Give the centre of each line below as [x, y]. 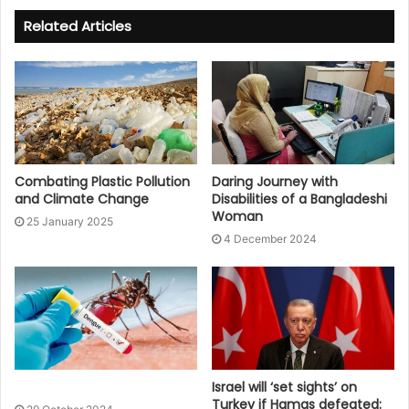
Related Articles [78, 26]
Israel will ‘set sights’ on [284, 387]
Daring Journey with [275, 181]
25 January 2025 [70, 221]
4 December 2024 [270, 238]
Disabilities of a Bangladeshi [299, 199]
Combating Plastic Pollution [102, 181]
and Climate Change [82, 199]
